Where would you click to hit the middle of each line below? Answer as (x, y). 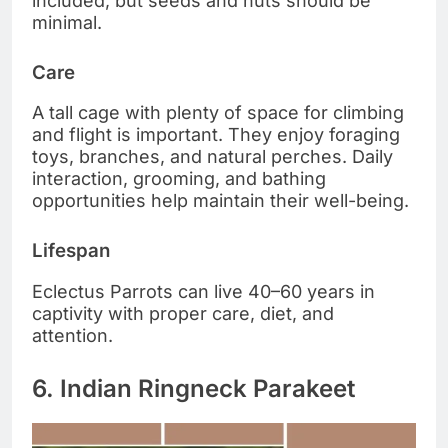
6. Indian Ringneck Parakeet (193, 388)
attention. (72, 335)
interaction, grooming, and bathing (179, 179)
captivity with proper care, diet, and (183, 313)
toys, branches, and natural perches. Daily (212, 157)
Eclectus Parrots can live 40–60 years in (203, 291)
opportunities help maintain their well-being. (220, 201)
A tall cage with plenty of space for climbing (218, 113)
